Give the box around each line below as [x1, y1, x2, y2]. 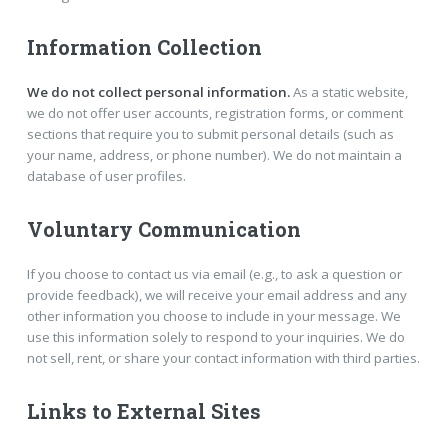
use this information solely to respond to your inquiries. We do [26, 327, 405, 346]
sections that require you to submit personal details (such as [26, 125, 394, 144]
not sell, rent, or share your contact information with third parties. [26, 348, 420, 367]
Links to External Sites [26, 397, 261, 424]
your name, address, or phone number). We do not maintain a [26, 146, 402, 165]
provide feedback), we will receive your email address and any [26, 285, 407, 304]
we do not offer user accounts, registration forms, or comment [26, 104, 403, 123]
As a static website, [289, 83, 408, 102]
